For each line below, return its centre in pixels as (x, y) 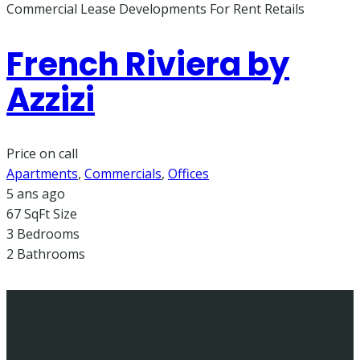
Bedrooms (48, 233)
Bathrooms (51, 254)
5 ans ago (36, 193)
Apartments (42, 173)
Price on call (42, 153)
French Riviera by (148, 64)
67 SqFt (28, 213)
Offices (188, 173)
